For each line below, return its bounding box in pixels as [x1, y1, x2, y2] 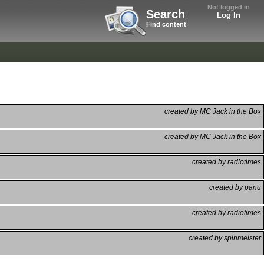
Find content [146, 21, 186, 28]
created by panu [209, 183, 261, 192]
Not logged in [207, 4, 250, 11]
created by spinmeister [189, 233, 261, 242]
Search [146, 8, 185, 21]
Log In [217, 11, 240, 19]
